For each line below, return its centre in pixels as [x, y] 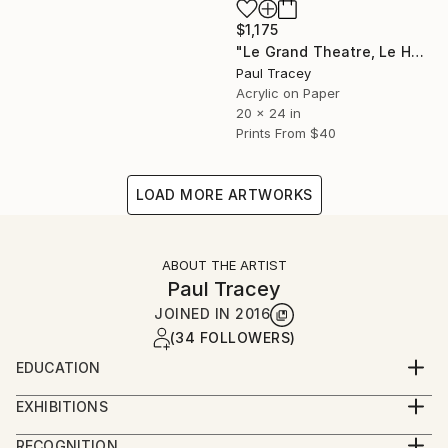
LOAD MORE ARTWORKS [224, 194]
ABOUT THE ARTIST [224, 264]
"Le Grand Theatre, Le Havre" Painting [417, 51]
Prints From [271, 132]
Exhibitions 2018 [78, 429]
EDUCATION [58, 367]
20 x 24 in [268, 112]
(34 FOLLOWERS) [232, 337]
